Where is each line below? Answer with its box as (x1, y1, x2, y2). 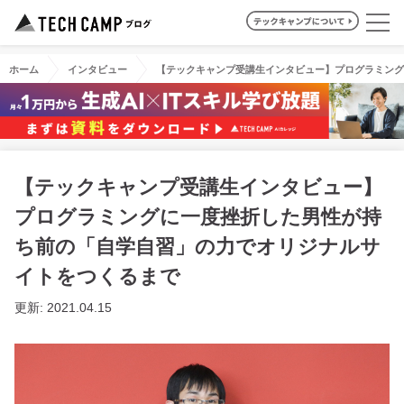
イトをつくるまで (14, 264, 180, 288)
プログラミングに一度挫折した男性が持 (14, 205, 381, 228)
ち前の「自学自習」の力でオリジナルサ (14, 234, 381, 258)
